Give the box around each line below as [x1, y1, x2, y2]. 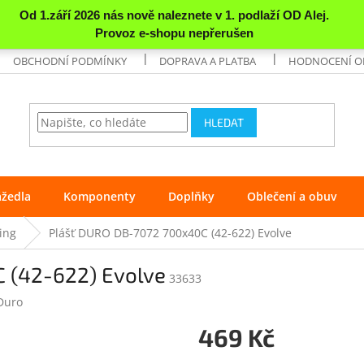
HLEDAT [204, 115, 245, 130]
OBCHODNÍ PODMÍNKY [13, 53, 128, 68]
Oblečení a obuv [247, 188, 336, 204]
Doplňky [168, 188, 214, 204]
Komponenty [63, 188, 136, 204]
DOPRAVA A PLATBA [159, 53, 257, 68]
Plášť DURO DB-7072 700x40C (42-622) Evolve [49, 224, 292, 240]
